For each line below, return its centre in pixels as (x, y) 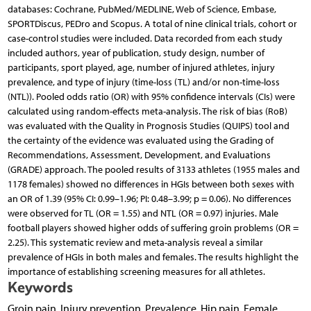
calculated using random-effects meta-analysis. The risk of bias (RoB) (147, 112)
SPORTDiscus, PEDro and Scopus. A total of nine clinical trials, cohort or (152, 24)
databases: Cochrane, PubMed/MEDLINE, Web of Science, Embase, (142, 10)
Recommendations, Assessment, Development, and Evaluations (139, 155)
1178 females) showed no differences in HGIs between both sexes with (151, 185)
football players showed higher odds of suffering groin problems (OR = (153, 228)
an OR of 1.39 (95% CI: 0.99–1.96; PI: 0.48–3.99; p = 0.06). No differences (149, 199)
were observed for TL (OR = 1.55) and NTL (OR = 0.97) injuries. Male (143, 214)
